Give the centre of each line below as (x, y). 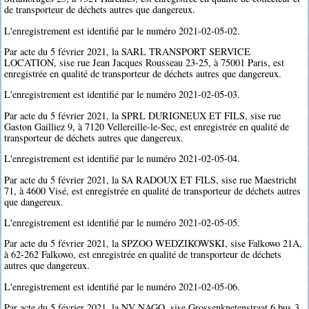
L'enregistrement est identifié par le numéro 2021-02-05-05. (122, 222)
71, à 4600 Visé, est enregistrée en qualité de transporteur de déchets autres (153, 190)
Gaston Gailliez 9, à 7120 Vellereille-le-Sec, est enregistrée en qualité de (147, 126)
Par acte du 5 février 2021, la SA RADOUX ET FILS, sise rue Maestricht (151, 179)
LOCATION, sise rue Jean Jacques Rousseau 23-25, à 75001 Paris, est (144, 62)
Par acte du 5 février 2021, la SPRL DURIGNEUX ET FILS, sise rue (143, 115)
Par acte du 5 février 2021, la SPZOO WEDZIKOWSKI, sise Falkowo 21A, (153, 243)
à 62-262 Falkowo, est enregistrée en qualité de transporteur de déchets (143, 255)
